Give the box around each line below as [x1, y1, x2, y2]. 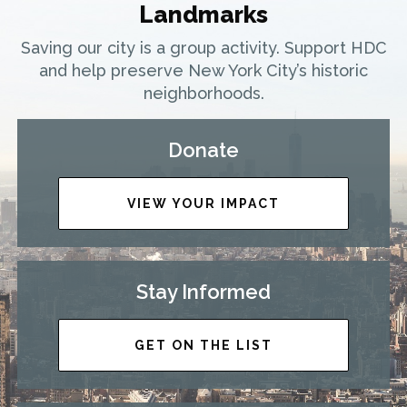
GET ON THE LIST [134, 337, 273, 352]
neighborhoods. [143, 83, 264, 103]
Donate [168, 137, 239, 162]
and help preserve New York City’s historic [39, 60, 368, 80]
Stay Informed [136, 279, 271, 303]
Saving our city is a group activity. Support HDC [20, 37, 387, 57]
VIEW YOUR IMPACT [127, 195, 280, 211]
